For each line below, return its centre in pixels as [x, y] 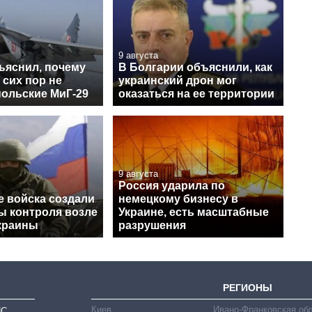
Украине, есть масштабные [194, 212]
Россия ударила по [172, 185]
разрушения [152, 225]
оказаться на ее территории [196, 93]
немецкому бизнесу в [178, 198]
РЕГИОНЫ [248, 287]
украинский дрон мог [178, 80]
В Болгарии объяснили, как [195, 67]
